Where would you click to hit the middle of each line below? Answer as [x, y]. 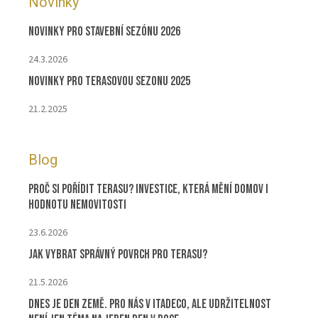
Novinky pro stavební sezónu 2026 [104, 32]
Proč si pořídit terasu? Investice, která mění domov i [148, 190]
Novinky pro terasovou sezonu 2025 [109, 82]
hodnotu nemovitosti [77, 205]
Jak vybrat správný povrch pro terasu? [118, 255]
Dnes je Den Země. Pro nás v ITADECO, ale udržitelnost [150, 305]
